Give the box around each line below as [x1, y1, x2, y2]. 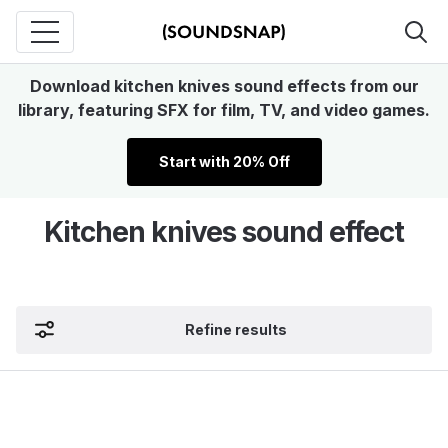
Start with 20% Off [158, 153, 290, 170]
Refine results [185, 321, 287, 338]
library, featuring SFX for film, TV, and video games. [18, 100, 430, 120]
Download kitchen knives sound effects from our [29, 76, 419, 96]
